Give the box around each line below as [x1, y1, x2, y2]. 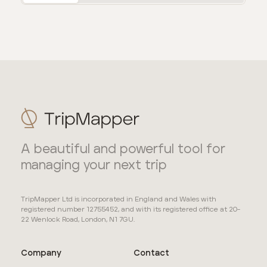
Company [21, 249, 62, 258]
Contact [133, 249, 169, 258]
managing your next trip [21, 159, 167, 172]
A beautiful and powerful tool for [21, 142, 226, 156]
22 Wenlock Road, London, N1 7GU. [21, 216, 135, 223]
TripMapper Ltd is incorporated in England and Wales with [21, 196, 217, 203]
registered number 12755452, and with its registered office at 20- [21, 206, 241, 213]
